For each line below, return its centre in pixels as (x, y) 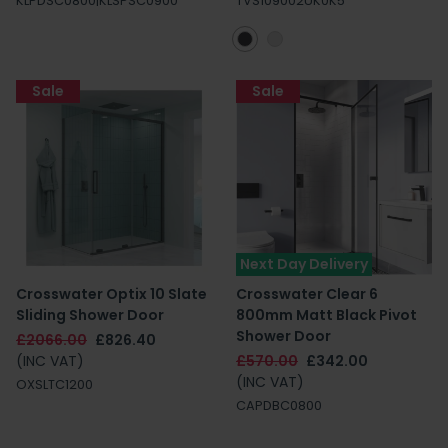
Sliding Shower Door (90, 315)
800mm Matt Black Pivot (326, 315)
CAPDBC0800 (279, 405)
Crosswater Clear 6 (307, 294)
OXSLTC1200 (54, 384)
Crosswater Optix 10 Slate (111, 294)
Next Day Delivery (304, 264)
